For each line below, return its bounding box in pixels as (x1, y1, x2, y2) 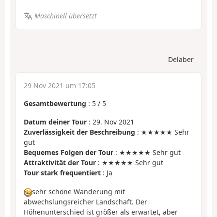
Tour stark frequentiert (24, 168, 101, 178)
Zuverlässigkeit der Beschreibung (24, 127, 135, 137)
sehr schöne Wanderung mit (32, 186, 125, 196)
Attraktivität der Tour (24, 158, 96, 168)
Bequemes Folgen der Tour (24, 148, 113, 157)
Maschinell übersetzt (34, 11, 97, 21)
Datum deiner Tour (24, 117, 87, 127)
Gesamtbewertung (24, 98, 86, 108)
